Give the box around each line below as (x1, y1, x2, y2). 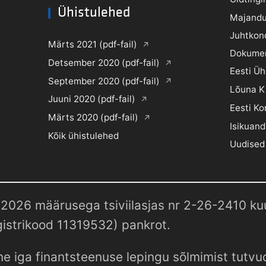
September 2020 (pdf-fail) (47, 75, 160, 87)
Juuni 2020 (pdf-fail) (47, 93, 135, 105)
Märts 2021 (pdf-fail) (47, 38, 137, 50)
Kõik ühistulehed (47, 130, 119, 142)
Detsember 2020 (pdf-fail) (47, 56, 160, 68)
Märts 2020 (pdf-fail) (47, 112, 138, 123)
